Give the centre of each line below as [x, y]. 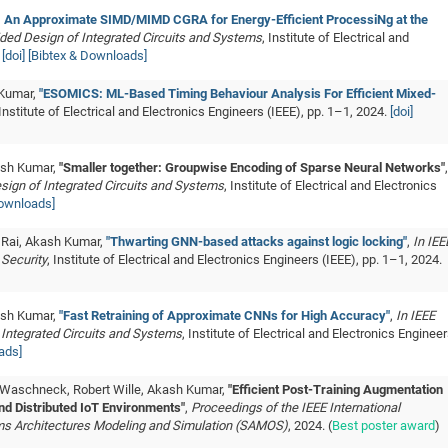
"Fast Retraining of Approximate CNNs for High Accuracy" [224, 315]
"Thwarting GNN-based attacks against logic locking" [256, 241]
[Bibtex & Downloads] [87, 55]
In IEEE [415, 315]
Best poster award [383, 425]
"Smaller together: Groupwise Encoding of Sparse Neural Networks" [252, 167]
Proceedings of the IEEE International [295, 407]
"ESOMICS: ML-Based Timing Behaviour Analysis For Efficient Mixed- [237, 93]
